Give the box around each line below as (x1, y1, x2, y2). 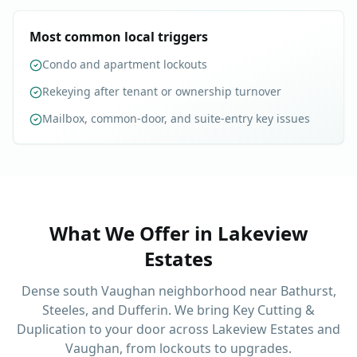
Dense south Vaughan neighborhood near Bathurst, (21, 282, 336, 300)
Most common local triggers (29, 28, 208, 46)
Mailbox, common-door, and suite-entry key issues (42, 111, 310, 127)
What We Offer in (49, 220, 218, 247)
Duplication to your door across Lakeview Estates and (17, 320, 340, 339)
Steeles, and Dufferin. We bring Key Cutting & (42, 301, 315, 320)
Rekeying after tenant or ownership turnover (42, 84, 281, 100)
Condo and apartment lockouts (42, 57, 207, 73)
